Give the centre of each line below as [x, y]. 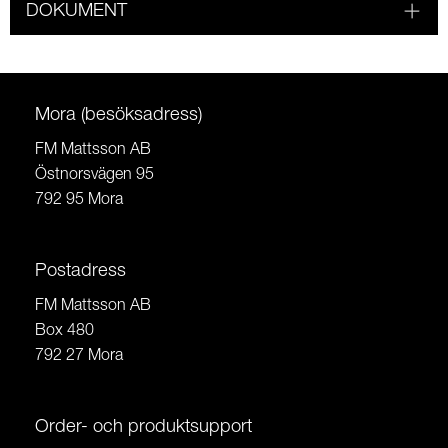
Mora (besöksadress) [118, 116]
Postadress [80, 272]
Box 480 [64, 331]
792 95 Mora [79, 200]
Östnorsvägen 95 [94, 175]
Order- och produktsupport [143, 428]
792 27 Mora [79, 356]
